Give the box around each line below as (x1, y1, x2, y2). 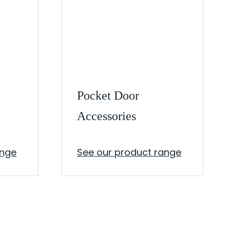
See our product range (77, 146, 181, 159)
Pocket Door (77, 89, 139, 102)
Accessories (77, 109, 136, 123)
